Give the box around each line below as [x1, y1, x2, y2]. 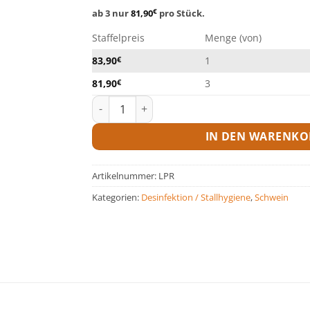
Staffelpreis [92, 30, 145, 44]
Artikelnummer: [92, 169, 159, 182]
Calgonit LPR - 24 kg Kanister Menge [91, 95, 264, 109]
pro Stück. [157, 6, 206, 19]
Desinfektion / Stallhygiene [141, 190, 251, 203]
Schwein [255, 190, 289, 203]
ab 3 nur [92, 6, 131, 19]
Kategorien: [92, 190, 142, 203]
